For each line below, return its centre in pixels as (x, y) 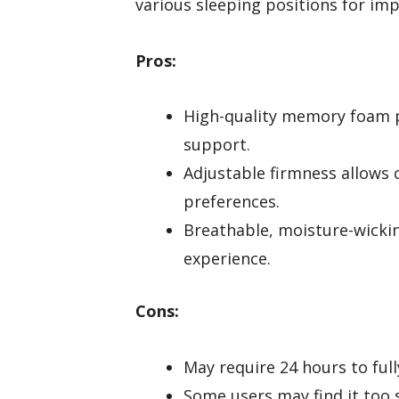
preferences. (232, 202)
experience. (227, 259)
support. (217, 145)
